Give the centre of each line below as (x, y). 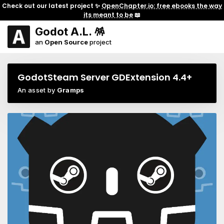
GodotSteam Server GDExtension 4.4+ (105, 77)
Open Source (66, 42)
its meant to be (108, 14)
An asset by (37, 90)
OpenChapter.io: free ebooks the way (162, 5)
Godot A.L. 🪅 (70, 31)
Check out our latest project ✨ (52, 5)
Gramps (70, 90)
